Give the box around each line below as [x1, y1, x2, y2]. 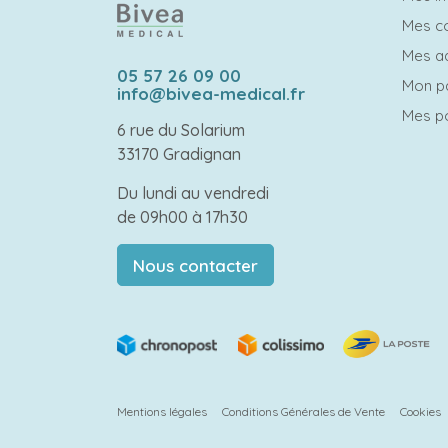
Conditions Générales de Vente [222, 404, 385, 420]
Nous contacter [133, 255, 258, 277]
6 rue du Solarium [117, 120, 245, 141]
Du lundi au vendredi [117, 183, 269, 204]
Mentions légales [117, 404, 207, 420]
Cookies [400, 404, 441, 420]
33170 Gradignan [117, 144, 241, 165]
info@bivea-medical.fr [117, 83, 305, 105]
